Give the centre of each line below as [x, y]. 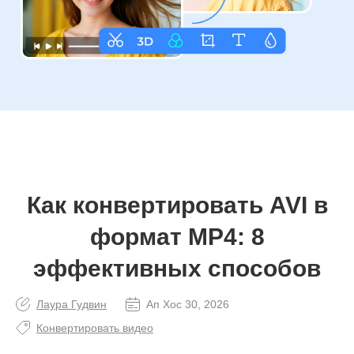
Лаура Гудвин [72, 304]
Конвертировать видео [95, 328]
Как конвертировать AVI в [177, 205]
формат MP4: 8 [177, 236]
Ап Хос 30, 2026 [188, 304]
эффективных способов [177, 268]
